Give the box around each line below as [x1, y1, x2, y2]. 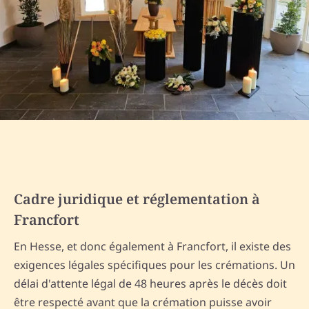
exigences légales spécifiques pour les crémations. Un [14, 257, 295, 273]
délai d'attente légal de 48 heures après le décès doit [14, 276, 287, 292]
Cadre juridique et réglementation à [14, 190, 260, 209]
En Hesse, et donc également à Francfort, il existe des [14, 239, 291, 255]
